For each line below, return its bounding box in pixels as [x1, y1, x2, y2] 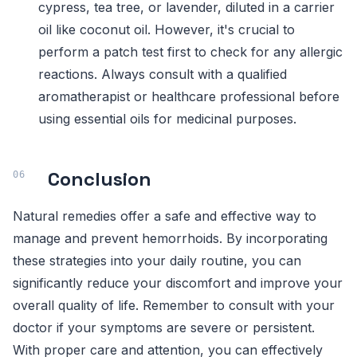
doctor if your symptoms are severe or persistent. [13, 320, 315, 336]
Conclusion [48, 167, 151, 192]
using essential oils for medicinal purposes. [38, 111, 296, 127]
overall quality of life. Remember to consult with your [13, 297, 335, 314]
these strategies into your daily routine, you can [13, 253, 301, 269]
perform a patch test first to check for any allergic [38, 44, 343, 61]
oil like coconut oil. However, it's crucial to [38, 22, 295, 38]
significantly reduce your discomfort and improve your [13, 275, 343, 292]
